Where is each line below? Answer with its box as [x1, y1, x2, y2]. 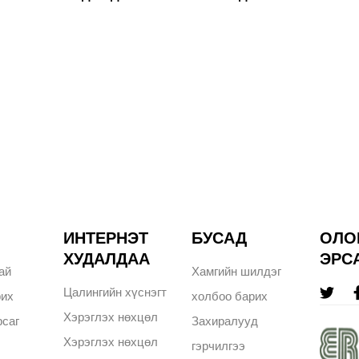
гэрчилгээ [192, 339, 245, 354]
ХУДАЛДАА [63, 249, 151, 269]
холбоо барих [192, 289, 268, 305]
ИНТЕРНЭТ [63, 228, 149, 248]
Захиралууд [192, 314, 258, 329]
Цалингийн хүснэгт [63, 285, 167, 301]
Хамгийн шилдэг [192, 264, 281, 280]
